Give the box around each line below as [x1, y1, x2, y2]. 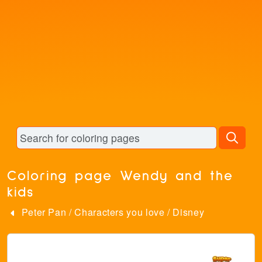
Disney [173, 205, 205, 219]
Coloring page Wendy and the [7, 169, 233, 183]
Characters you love [74, 205, 165, 219]
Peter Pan [21, 205, 67, 219]
